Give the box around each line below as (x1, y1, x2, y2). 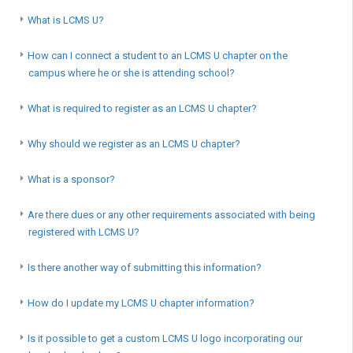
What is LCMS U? (28, 14, 104, 27)
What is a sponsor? (28, 173, 115, 186)
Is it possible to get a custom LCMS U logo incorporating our (28, 333, 303, 345)
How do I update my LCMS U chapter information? (28, 297, 255, 310)
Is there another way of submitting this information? (28, 262, 262, 274)
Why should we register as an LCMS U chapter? (28, 138, 240, 150)
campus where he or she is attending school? (28, 67, 235, 80)
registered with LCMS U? (28, 226, 139, 239)
